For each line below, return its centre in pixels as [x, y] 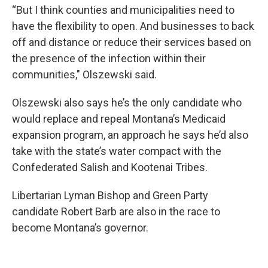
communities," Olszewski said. [84, 74]
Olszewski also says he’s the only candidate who [127, 103]
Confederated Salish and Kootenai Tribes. [110, 167]
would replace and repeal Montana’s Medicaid [119, 119]
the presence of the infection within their [109, 58]
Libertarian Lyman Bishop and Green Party [110, 195]
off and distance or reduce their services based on [132, 42]
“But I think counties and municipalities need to [123, 10]
